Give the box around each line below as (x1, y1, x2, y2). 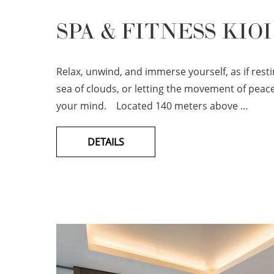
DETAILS (87, 135, 124, 149)
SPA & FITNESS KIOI (56, 19, 272, 45)
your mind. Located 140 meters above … (56, 99, 248, 113)
